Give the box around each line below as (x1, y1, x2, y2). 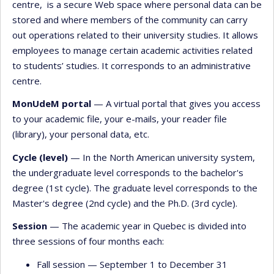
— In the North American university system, (68, 150, 255, 163)
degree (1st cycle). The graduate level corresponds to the (12, 181, 257, 194)
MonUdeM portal (12, 97, 94, 109)
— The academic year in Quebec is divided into (47, 220, 246, 232)
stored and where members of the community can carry (12, 13, 248, 26)
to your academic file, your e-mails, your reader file (12, 113, 227, 125)
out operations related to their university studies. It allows (12, 28, 258, 41)
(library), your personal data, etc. (12, 128, 149, 140)
